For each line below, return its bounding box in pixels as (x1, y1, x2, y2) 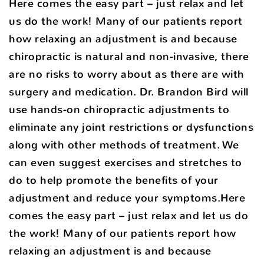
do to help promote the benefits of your (9, 173, 219, 187)
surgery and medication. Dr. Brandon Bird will (9, 84, 249, 99)
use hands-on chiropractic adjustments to (9, 102, 229, 117)
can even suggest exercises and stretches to (9, 155, 242, 170)
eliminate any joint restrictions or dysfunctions (9, 120, 253, 134)
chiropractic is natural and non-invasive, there (9, 49, 249, 64)
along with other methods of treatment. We (9, 137, 239, 152)
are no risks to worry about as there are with (9, 67, 245, 81)
